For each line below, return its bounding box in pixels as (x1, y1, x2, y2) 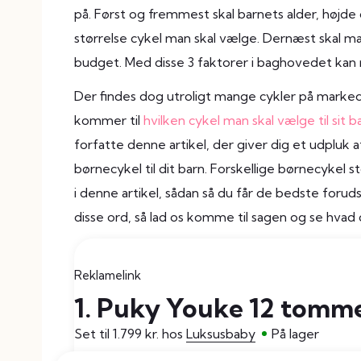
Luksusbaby (186, 326, 255, 342)
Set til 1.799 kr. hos (74, 326, 186, 342)
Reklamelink (74, 268, 141, 284)
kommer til (74, 112, 143, 129)
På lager (272, 326, 319, 342)
